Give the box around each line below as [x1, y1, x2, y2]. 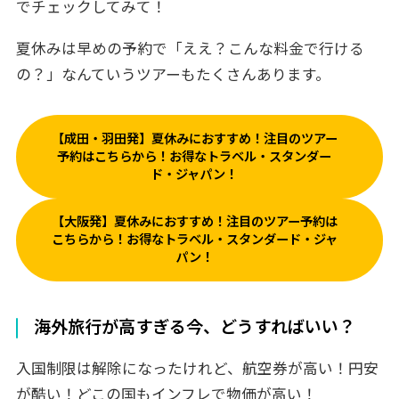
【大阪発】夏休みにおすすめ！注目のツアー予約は [51, 215, 338, 230]
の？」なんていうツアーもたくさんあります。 [15, 66, 330, 85]
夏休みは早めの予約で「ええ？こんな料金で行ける [15, 40, 364, 59]
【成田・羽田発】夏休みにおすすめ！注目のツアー [51, 131, 338, 146]
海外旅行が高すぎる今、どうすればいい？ [34, 317, 356, 338]
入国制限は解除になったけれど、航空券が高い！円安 [15, 360, 379, 379]
